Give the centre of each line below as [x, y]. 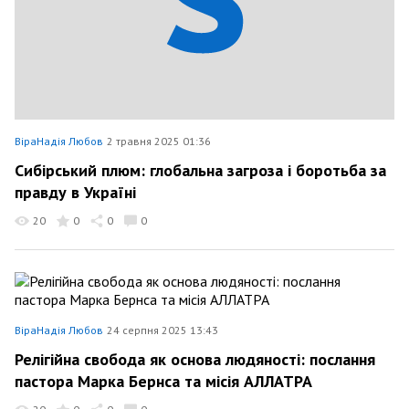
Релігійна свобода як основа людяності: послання [195, 359]
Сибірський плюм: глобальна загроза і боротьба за [200, 170]
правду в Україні [75, 192]
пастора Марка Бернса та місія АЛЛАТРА [163, 381]
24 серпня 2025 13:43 [163, 330]
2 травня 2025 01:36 [159, 141]
